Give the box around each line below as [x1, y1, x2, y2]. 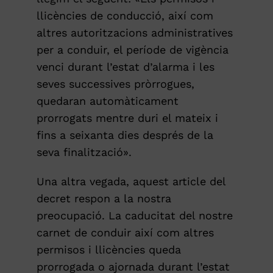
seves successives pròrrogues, [36, 77, 194, 90]
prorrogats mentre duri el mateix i [36, 111, 218, 124]
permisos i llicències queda [36, 243, 181, 256]
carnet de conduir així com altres [36, 225, 214, 239]
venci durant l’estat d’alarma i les [36, 60, 214, 73]
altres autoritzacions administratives [36, 26, 233, 39]
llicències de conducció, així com [36, 9, 213, 22]
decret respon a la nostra [36, 191, 171, 205]
